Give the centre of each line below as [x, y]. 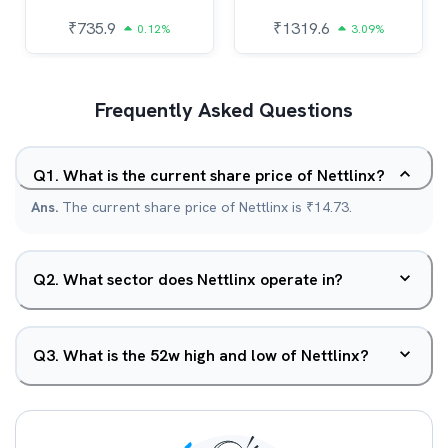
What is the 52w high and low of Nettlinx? [216, 355]
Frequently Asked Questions [224, 110]
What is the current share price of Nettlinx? [224, 175]
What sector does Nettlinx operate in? [203, 279]
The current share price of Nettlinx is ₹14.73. [207, 207]
